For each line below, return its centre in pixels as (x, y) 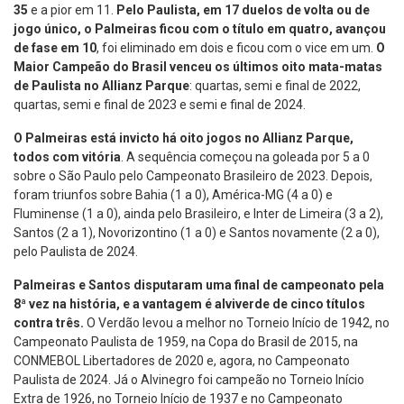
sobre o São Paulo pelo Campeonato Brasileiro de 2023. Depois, (193, 176)
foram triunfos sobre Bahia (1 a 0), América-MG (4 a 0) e (173, 195)
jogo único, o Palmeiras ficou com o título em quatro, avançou (200, 29)
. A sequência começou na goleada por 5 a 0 (245, 157)
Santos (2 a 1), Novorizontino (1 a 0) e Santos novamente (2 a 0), (197, 233)
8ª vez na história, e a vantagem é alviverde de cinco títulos (189, 304)
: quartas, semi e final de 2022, (275, 86)
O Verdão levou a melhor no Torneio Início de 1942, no (238, 323)
